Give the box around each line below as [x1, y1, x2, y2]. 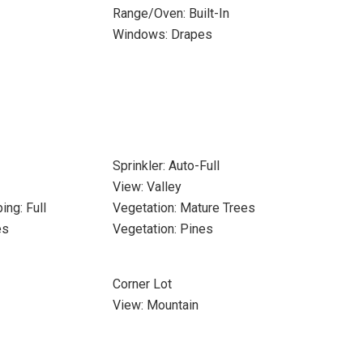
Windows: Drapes [112, 27, 212, 42]
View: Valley [112, 179, 181, 194]
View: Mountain [112, 297, 199, 313]
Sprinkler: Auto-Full [112, 158, 220, 173]
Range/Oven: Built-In [112, 6, 229, 21]
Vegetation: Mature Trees [112, 200, 255, 216]
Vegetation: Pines [112, 221, 213, 237]
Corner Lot [112, 276, 172, 292]
